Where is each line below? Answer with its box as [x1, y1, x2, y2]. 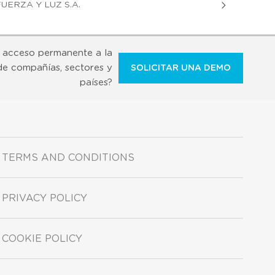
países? [80, 77, 112, 87]
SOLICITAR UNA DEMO [131, 63, 231, 72]
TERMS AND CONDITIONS [2, 152, 134, 163]
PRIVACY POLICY [2, 193, 87, 203]
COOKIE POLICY [2, 233, 82, 244]
